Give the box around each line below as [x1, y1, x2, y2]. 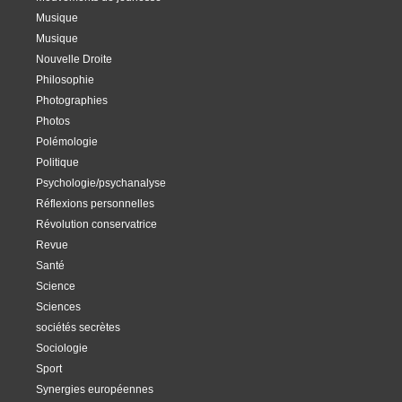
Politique [36, 156, 79, 168]
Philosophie [36, 74, 94, 85]
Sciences [36, 301, 81, 312]
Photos [36, 115, 70, 127]
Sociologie [36, 342, 88, 354]
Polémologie [36, 135, 98, 147]
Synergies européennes [36, 383, 153, 395]
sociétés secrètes [36, 321, 120, 333]
